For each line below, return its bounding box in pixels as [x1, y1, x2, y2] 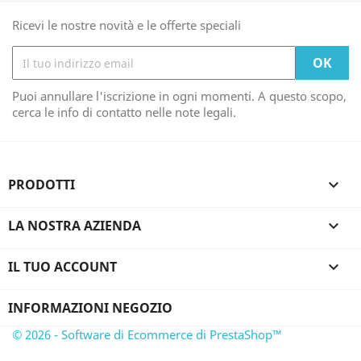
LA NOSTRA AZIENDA [8, 217, 141, 234]
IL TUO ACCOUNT [8, 258, 117, 276]
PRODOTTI [8, 176, 75, 193]
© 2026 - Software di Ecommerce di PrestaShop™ [12, 326, 282, 342]
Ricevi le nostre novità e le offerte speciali [12, 17, 241, 33]
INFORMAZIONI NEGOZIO [8, 299, 172, 317]
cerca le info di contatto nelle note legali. [12, 104, 236, 120]
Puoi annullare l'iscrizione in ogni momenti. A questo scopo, [12, 88, 346, 104]
